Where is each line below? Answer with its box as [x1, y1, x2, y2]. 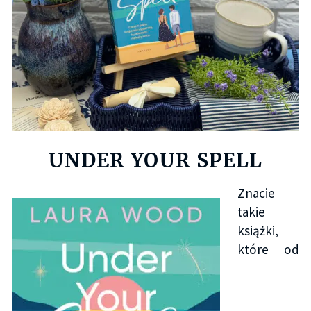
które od [237, 241, 300, 258]
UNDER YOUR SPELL [48, 147, 263, 173]
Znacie [237, 185, 275, 202]
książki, [237, 222, 278, 239]
